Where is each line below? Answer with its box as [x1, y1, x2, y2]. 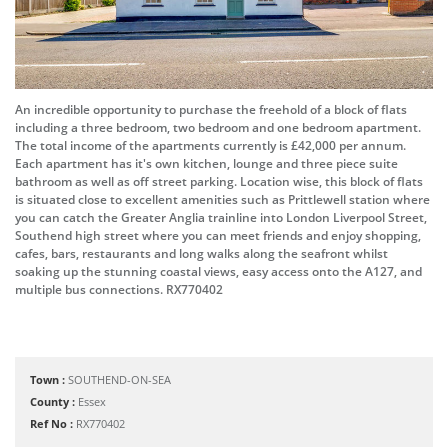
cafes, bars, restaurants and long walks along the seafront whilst [15, 245, 388, 263]
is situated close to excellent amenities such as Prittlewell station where [15, 191, 430, 209]
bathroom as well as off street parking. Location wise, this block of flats [15, 173, 423, 191]
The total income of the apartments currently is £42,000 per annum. [15, 137, 406, 155]
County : [30, 394, 78, 410]
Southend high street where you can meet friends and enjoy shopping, [15, 227, 421, 245]
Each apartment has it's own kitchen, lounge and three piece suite [15, 155, 398, 173]
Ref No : [30, 416, 76, 432]
